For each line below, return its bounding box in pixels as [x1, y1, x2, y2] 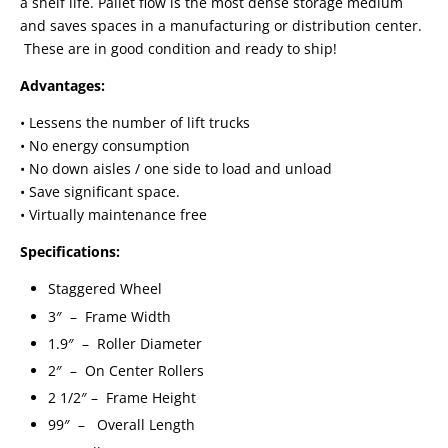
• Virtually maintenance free [20, 205, 207, 225]
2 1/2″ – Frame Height [48, 388, 196, 408]
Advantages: [20, 76, 105, 96]
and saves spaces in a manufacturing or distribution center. [20, 16, 422, 36]
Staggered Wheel [48, 279, 162, 299]
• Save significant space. [20, 182, 180, 202]
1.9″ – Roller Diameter [48, 333, 202, 353]
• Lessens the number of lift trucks [20, 113, 250, 133]
